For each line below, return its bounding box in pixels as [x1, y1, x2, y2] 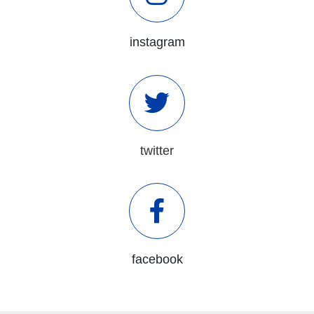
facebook [131, 252, 183, 266]
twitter [140, 143, 174, 158]
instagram [129, 34, 185, 49]
